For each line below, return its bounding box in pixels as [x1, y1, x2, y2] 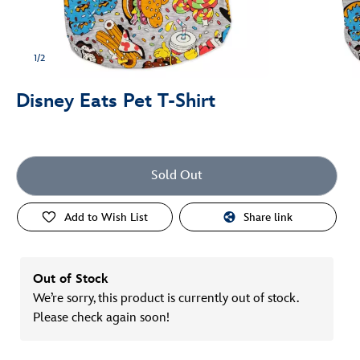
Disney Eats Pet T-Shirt [16, 89, 215, 112]
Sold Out [151, 168, 202, 183]
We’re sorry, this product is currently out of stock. [33, 291, 298, 306]
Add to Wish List [64, 210, 149, 224]
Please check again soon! [33, 310, 170, 325]
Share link [243, 210, 293, 224]
